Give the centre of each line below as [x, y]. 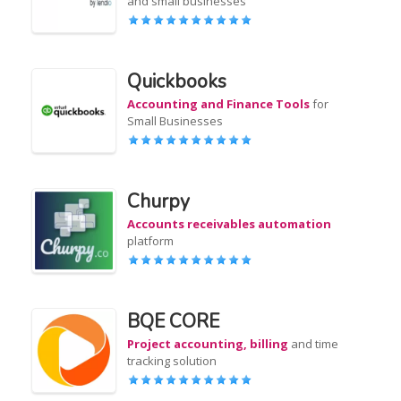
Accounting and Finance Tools [219, 104]
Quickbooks [177, 81]
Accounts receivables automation [230, 224]
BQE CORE [174, 321]
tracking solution [172, 361]
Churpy [159, 201]
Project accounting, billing [208, 344]
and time [314, 344]
